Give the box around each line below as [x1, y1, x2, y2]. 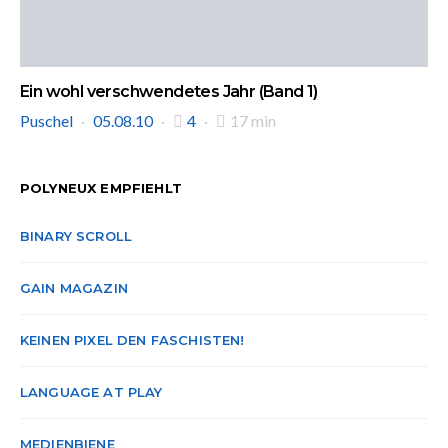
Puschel [20, 110, 73, 130]
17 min [230, 110, 276, 130]
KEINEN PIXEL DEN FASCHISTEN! [20, 331, 245, 348]
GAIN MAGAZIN [20, 279, 128, 296]
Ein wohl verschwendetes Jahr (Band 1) [20, 81, 318, 101]
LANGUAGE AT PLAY [20, 383, 163, 400]
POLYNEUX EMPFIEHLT [20, 179, 182, 196]
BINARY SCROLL [20, 227, 133, 244]
